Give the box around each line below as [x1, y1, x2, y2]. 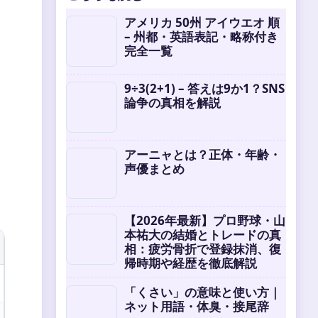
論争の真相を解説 [124, 94, 221, 111]
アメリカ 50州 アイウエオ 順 [124, 14, 280, 31]
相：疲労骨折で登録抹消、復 [124, 241, 281, 257]
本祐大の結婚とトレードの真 [124, 226, 281, 243]
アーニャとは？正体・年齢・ [124, 146, 281, 163]
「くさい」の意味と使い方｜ [124, 284, 281, 300]
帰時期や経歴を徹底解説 [124, 255, 257, 271]
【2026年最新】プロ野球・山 [124, 212, 285, 229]
